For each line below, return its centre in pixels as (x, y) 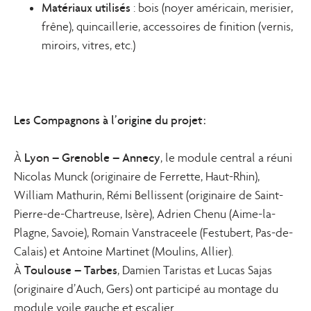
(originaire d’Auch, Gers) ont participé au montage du (146, 289)
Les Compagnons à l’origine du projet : (110, 120)
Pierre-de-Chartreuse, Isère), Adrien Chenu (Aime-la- (145, 214)
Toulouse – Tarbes (71, 270)
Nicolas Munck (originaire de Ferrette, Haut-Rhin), (137, 177)
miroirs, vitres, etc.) (89, 45)
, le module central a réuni (226, 158)
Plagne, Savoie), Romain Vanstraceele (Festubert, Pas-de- (153, 233)
